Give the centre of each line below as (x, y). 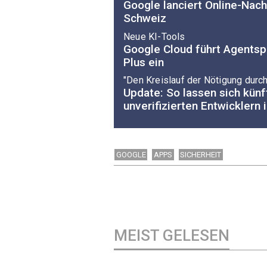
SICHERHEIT (201, 154)
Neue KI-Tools (154, 36)
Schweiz (145, 18)
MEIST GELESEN (172, 235)
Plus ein (144, 62)
